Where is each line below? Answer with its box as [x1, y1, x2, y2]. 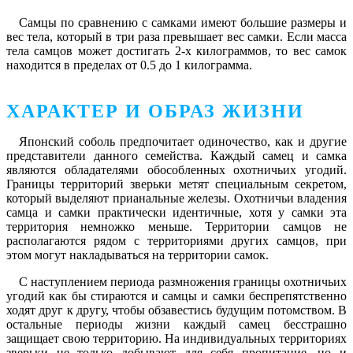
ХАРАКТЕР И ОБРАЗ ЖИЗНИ [6, 101, 304, 122]
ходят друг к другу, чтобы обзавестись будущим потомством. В [6, 303, 347, 318]
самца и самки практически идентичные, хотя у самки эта [6, 206, 347, 220]
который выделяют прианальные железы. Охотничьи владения [6, 191, 347, 206]
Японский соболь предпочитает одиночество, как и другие [19, 135, 347, 149]
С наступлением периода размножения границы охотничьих [19, 275, 347, 289]
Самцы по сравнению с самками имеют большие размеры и [19, 16, 347, 30]
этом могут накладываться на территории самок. [6, 248, 269, 262]
